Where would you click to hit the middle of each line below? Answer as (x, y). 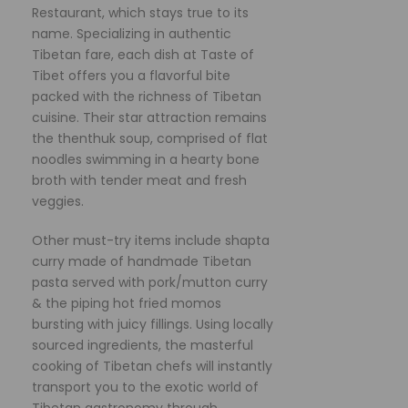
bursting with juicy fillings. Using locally (153, 324)
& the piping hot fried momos (127, 303)
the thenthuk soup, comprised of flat (150, 138)
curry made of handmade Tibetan (142, 261)
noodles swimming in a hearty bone (146, 159)
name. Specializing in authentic (132, 33)
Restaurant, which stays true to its (140, 12)
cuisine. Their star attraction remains (149, 117)
